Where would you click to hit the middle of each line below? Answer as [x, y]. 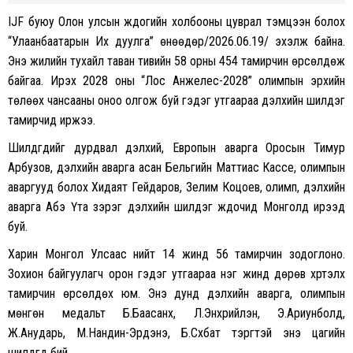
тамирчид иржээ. [52, 121]
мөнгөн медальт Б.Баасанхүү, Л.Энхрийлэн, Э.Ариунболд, [176, 314]
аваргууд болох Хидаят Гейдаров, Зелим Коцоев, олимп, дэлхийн [176, 188]
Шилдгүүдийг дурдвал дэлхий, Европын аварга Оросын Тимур [176, 148]
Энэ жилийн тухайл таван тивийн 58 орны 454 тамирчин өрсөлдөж [176, 61]
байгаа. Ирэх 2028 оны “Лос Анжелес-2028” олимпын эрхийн [176, 81]
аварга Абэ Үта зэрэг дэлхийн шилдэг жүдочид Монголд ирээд [176, 207]
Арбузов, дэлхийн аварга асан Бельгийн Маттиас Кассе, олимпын [176, 168]
